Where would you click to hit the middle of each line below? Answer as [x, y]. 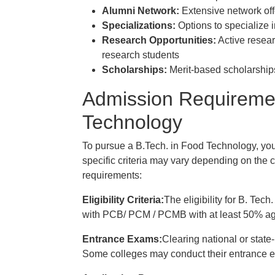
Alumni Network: [141, 11]
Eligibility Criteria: [123, 200]
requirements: [112, 175]
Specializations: [139, 25]
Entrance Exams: [122, 239]
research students [141, 55]
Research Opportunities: [159, 40]
